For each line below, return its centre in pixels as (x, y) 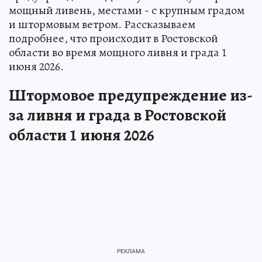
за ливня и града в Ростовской (118, 115)
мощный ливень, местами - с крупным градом (127, 10)
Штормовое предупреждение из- (131, 95)
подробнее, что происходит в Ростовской (113, 38)
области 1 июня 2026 (82, 135)
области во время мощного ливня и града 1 (118, 52)
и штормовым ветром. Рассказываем (102, 24)
